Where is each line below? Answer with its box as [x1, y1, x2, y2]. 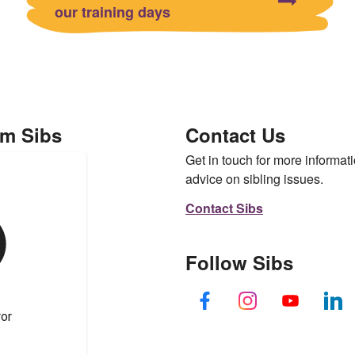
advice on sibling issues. [185, 169, 323, 188]
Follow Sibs [185, 249, 293, 277]
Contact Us [185, 120, 285, 148]
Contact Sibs [185, 199, 263, 218]
